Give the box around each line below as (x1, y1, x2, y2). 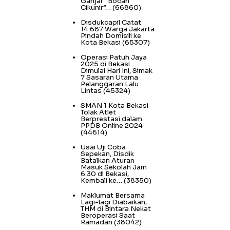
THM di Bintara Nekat (81, 204, 151, 214)
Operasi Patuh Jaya (81, 53, 147, 62)
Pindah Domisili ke (81, 31, 141, 41)
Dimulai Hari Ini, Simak (81, 66, 152, 75)
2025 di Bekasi (81, 60, 130, 69)
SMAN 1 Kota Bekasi (81, 101, 148, 110)
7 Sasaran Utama (81, 73, 138, 82)
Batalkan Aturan (81, 156, 135, 165)
